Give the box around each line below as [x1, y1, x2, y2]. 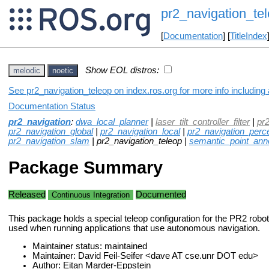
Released [8, 189, 46, 199]
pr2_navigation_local [100, 126, 180, 136]
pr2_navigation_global [8, 126, 93, 136]
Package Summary [8, 157, 163, 178]
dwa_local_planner [76, 116, 148, 127]
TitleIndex [229, 31, 267, 41]
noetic [52, 65, 73, 75]
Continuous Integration [52, 190, 130, 199]
